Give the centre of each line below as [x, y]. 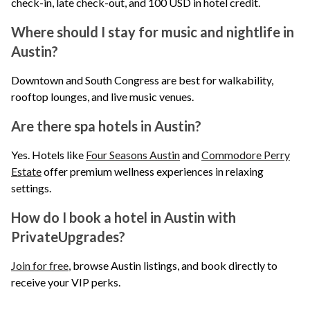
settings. [31, 188]
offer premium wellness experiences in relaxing [153, 172]
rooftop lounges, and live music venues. [102, 97]
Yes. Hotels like [48, 155]
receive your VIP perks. [66, 282]
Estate [26, 172]
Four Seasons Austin [133, 155]
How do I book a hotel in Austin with [124, 218]
